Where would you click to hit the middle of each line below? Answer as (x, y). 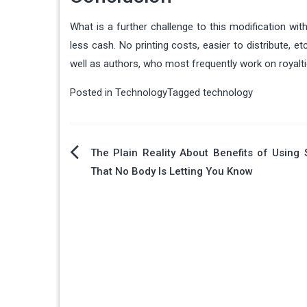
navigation (117, 189)
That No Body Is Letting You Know (172, 171)
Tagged (185, 93)
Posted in (93, 93)
